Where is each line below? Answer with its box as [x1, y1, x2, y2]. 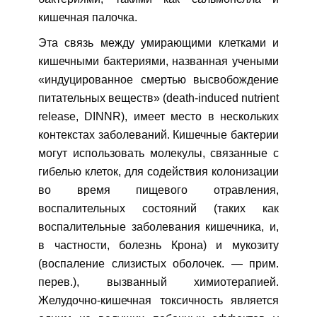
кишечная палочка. [38, 11, 137, 24]
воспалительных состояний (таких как [38, 202, 279, 215]
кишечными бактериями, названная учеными [38, 55, 279, 68]
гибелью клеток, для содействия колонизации [38, 166, 279, 178]
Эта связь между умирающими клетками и [38, 37, 279, 50]
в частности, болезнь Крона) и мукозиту [38, 239, 279, 252]
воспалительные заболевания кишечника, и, [38, 221, 279, 234]
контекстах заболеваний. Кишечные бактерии [38, 129, 279, 142]
